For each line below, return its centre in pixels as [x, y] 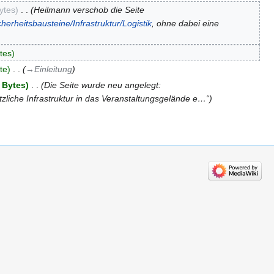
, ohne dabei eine [186, 24]
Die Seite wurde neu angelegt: [102, 85]
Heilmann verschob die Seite [89, 10]
